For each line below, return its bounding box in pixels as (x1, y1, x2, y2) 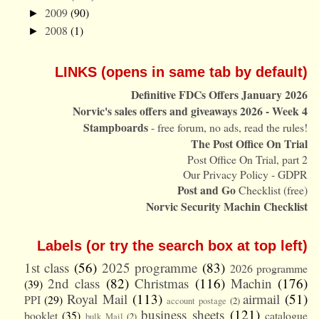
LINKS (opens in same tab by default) (55, 64, 308, 80)
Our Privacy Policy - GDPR (183, 166, 308, 182)
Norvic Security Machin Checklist (146, 197, 308, 214)
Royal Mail (67, 289, 127, 308)
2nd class (48, 273, 100, 292)
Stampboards (83, 118, 149, 135)
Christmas (135, 273, 189, 292)
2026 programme (229, 260, 308, 276)
